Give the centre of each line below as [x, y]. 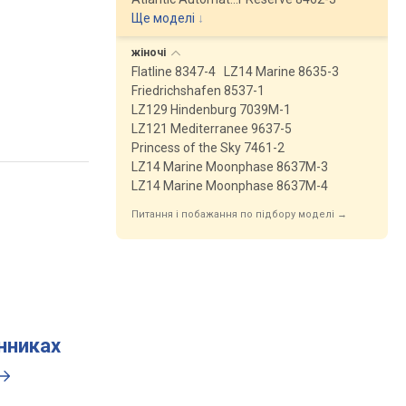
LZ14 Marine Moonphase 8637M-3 [230, 167]
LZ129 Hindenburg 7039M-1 [211, 110]
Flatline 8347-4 [174, 72]
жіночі [150, 53]
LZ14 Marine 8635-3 [281, 72]
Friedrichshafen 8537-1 [198, 91]
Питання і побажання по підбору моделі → [239, 214]
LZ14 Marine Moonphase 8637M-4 [230, 186]
